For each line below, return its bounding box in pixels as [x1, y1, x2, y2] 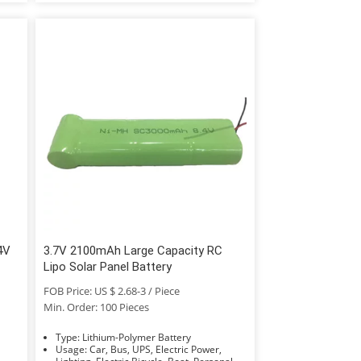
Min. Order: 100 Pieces [43, 299, 149, 314]
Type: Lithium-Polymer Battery [81, 330, 191, 344]
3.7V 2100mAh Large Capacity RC [43, 243, 222, 258]
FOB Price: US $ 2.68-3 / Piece [43, 283, 180, 298]
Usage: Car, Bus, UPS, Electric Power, [55, 342, 89, 356]
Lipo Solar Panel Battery [43, 259, 172, 274]
